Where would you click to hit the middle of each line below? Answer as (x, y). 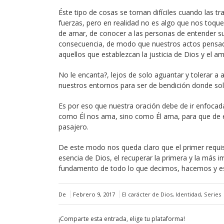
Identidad (188, 194)
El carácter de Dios (147, 194)
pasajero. (73, 127)
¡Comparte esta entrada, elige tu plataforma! (122, 219)
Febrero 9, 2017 (94, 194)
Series (212, 194)
